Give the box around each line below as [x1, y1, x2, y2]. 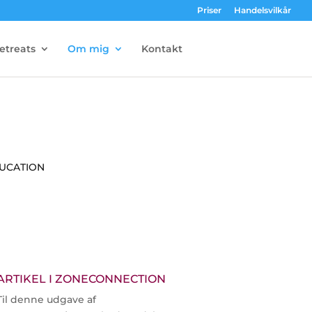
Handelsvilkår [234, 5, 291, 15]
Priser [197, 5, 221, 15]
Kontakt [141, 42, 182, 55]
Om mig [67, 42, 109, 55]
